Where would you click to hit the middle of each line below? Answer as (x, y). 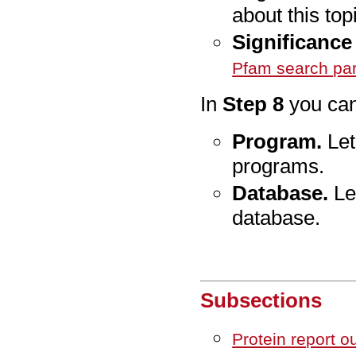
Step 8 (253, 104)
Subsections (261, 300)
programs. (279, 166)
